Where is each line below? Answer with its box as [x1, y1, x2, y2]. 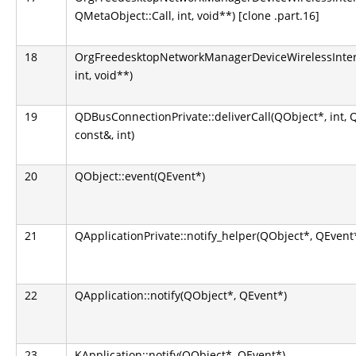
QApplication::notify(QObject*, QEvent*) [75, 288, 287, 303]
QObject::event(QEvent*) [75, 168, 205, 184]
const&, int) [75, 127, 134, 142]
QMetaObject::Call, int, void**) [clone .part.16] [75, 8, 319, 23]
